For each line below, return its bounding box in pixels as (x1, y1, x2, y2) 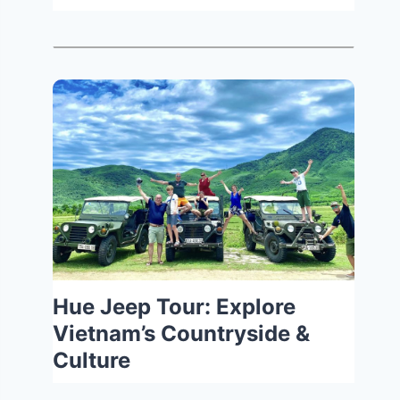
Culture (53, 347, 131, 374)
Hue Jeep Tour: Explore (53, 294, 296, 321)
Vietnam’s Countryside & (53, 321, 311, 347)
